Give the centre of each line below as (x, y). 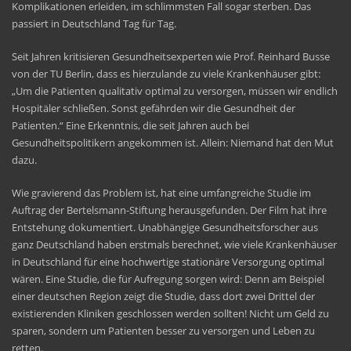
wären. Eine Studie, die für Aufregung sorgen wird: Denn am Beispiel (168, 279)
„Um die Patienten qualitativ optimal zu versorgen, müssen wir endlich (175, 90)
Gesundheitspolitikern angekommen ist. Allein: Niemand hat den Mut (173, 142)
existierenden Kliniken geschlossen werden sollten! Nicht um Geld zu (170, 313)
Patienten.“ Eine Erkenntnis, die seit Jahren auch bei (130, 125)
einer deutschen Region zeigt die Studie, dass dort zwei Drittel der (163, 296)
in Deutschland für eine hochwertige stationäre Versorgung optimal (168, 261)
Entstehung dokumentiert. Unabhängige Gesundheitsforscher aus (165, 227)
